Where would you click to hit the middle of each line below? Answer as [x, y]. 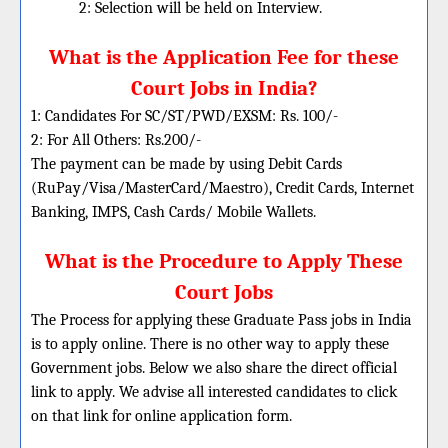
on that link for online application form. [161, 416]
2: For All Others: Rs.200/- [116, 140]
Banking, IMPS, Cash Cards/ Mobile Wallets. [173, 212]
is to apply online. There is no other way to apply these [210, 344]
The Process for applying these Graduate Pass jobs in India [221, 320]
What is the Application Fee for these [224, 57]
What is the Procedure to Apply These [224, 261]
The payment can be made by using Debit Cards [186, 164]
